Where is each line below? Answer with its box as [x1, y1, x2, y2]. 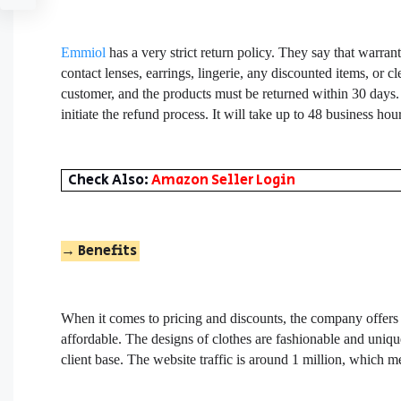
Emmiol [61, 44, 107, 60]
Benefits [78, 240, 141, 261]
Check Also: [68, 169, 152, 191]
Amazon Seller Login [151, 169, 296, 191]
